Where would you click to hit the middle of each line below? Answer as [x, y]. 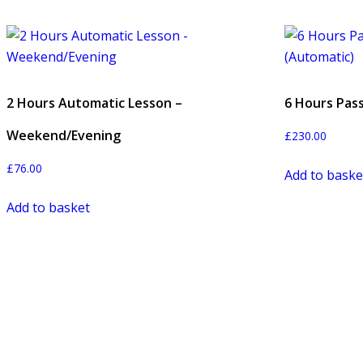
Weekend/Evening [64, 135]
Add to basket [48, 208]
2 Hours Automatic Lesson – [94, 102]
